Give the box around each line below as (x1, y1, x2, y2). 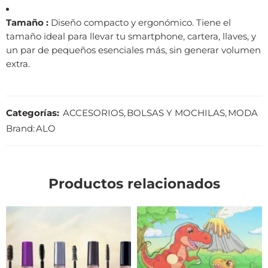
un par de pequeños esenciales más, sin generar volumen (6, 44, 261, 56)
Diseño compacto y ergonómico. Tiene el (48, 17, 231, 28)
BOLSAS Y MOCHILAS (127, 107, 225, 118)
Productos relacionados (48, 175, 220, 192)
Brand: (6, 123, 35, 134)
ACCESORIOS (63, 107, 124, 118)
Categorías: (6, 107, 59, 118)
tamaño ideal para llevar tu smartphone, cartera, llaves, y (6, 31, 256, 42)
